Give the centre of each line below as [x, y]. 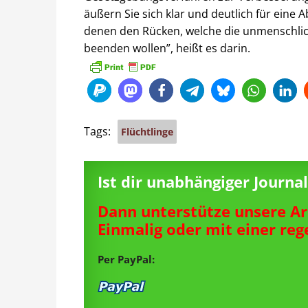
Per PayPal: [126, 260]
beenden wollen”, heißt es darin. [167, 48]
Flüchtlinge [147, 132]
